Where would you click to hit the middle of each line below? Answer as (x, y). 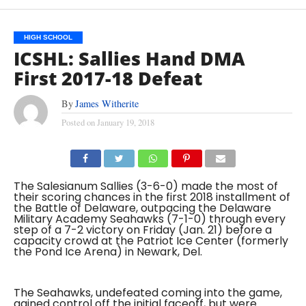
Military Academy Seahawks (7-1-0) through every (149, 219)
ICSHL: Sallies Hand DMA (129, 58)
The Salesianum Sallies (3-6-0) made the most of (145, 186)
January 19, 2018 (125, 122)
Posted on (78, 122)
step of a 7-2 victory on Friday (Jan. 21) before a (142, 230)
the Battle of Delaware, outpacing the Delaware (142, 208)
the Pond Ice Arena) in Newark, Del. (108, 252)
